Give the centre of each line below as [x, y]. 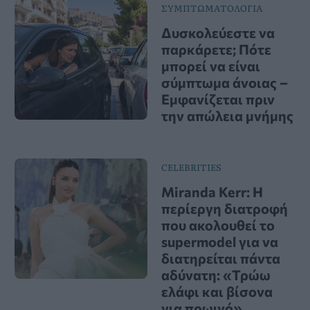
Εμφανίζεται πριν [218, 99]
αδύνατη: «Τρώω [216, 274]
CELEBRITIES [192, 167]
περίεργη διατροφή [225, 208]
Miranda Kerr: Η [212, 191]
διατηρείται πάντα [221, 258]
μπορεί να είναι [211, 65]
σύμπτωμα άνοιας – [225, 82]
